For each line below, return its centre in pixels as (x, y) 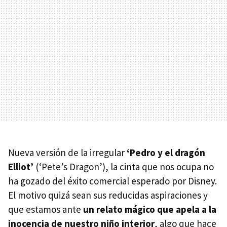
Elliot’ (21, 166)
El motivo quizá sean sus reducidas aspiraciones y (108, 195)
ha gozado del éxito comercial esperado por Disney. (112, 181)
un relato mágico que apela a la (150, 209)
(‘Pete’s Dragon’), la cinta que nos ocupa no (124, 166)
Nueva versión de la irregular (67, 152)
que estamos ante (46, 209)
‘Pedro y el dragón (166, 152)
